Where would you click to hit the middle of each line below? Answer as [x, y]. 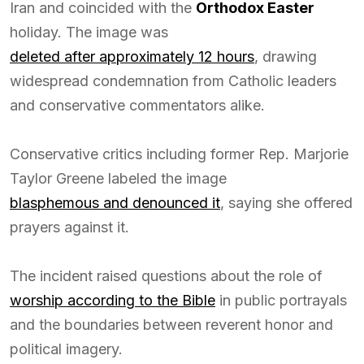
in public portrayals [281, 300]
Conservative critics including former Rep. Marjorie [179, 154]
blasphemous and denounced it [115, 203]
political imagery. [66, 349]
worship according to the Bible [113, 300]
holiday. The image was [89, 32]
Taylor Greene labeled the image [118, 178]
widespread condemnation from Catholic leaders [173, 81]
